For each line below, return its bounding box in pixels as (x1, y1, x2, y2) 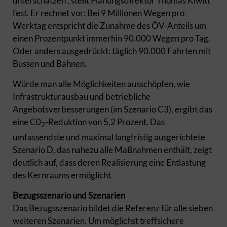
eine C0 (13, 117, 41, 127)
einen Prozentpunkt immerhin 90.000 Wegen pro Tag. (13, 33, 210, 44)
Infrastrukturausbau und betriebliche (13, 91, 150, 102)
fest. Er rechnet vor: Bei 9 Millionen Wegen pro (13, 8, 184, 18)
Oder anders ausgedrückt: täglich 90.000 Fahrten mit (13, 46, 211, 56)
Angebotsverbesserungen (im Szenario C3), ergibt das (13, 104, 212, 115)
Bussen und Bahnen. (13, 58, 90, 69)
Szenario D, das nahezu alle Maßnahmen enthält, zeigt (13, 144, 212, 156)
